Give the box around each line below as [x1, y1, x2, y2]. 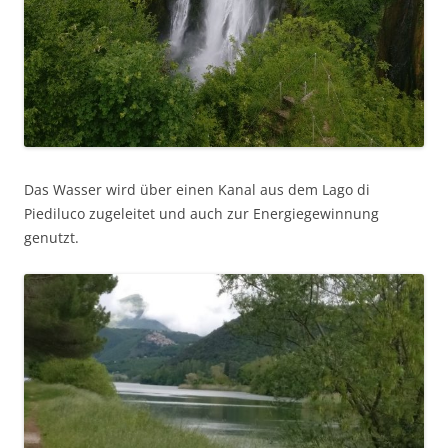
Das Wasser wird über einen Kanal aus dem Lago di [24, 180, 370, 200]
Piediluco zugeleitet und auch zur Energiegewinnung [24, 204, 379, 224]
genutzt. [24, 228, 79, 248]
